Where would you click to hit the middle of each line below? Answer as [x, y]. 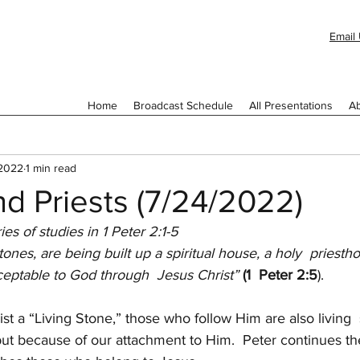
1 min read [51, 168]
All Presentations [291, 105]
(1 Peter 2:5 [280, 275]
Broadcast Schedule [183, 105]
